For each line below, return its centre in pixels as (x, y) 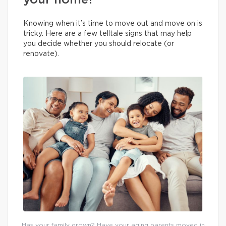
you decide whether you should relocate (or (99, 44)
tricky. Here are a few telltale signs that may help (107, 34)
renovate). (41, 54)
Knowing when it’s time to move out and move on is (113, 24)
